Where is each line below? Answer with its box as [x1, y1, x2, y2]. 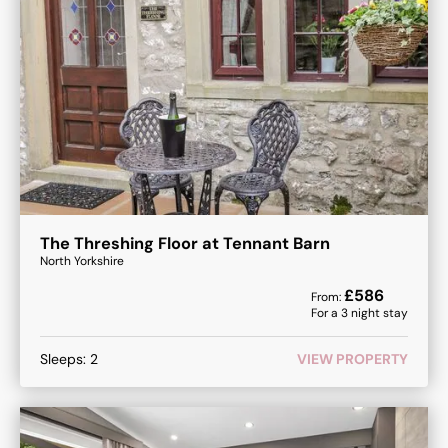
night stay [348, 305, 408, 322]
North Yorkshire [40, 253, 124, 270]
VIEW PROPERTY [297, 350, 408, 368]
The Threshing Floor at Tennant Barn [40, 233, 330, 255]
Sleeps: [40, 350, 90, 368]
